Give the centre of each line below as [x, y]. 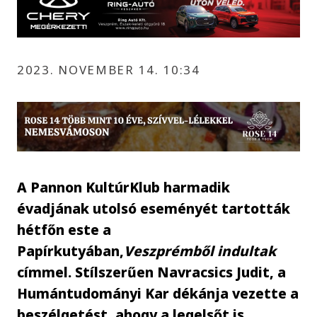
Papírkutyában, [71, 250]
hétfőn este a [64, 229]
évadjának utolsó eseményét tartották [154, 208]
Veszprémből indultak [200, 250]
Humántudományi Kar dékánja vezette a [158, 293]
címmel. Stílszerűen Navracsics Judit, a [152, 272]
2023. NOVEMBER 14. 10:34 [109, 69]
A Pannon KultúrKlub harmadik [124, 187]
